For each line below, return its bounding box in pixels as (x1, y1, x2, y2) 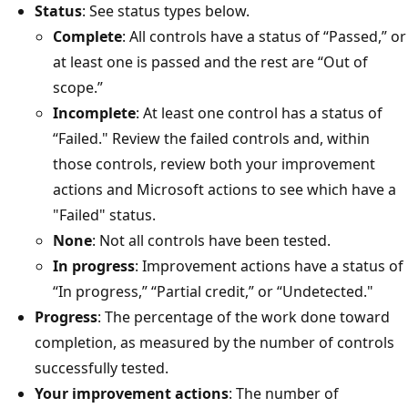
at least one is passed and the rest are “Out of (53, 51, 368, 72)
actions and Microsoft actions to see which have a (53, 178, 396, 199)
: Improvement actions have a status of (135, 255, 403, 276)
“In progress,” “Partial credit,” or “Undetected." (53, 280, 373, 301)
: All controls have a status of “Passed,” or (122, 25, 406, 46)
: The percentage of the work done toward (97, 306, 390, 327)
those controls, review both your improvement (53, 153, 375, 174)
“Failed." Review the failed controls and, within (53, 127, 370, 148)
